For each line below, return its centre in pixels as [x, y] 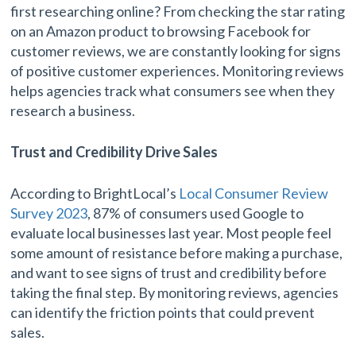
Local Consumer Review [254, 193]
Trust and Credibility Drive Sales [114, 151]
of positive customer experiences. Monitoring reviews [178, 70]
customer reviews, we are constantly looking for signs [176, 50]
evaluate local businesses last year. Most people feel [171, 232]
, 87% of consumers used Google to [196, 213]
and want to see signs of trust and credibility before [169, 272]
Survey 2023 [49, 213]
